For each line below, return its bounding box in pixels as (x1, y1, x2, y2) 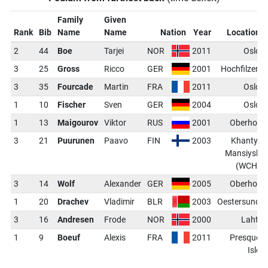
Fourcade (57, 82, 93, 92)
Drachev (57, 197, 89, 206)
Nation (160, 28, 187, 37)
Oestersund (217, 197, 261, 206)
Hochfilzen (221, 64, 261, 74)
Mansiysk (225, 148, 261, 158)
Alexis (103, 233, 126, 242)
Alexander (103, 179, 141, 188)
